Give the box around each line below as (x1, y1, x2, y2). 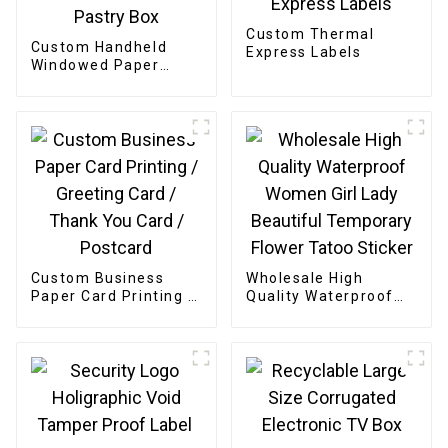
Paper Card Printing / (30, 288, 196, 305)
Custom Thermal (245, 25, 375, 42)
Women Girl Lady (245, 306, 375, 323)
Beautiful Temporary (245, 324, 407, 341)
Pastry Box (30, 75, 115, 92)
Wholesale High (245, 270, 364, 287)
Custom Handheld (30, 39, 168, 56)
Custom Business (30, 270, 165, 287)
